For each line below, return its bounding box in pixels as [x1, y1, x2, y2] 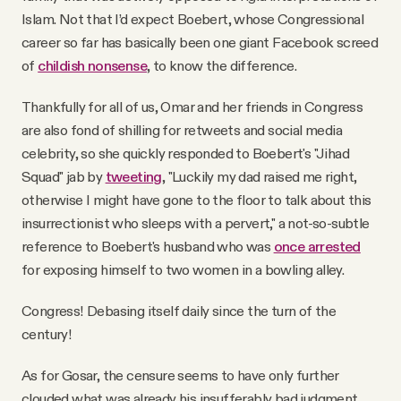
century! [21, 325, 73, 344]
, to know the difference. [147, 56, 297, 75]
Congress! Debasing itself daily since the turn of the [21, 302, 337, 320]
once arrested [273, 237, 361, 256]
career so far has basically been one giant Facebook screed [21, 33, 379, 52]
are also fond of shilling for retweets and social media [21, 121, 342, 140]
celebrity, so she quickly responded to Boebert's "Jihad [21, 144, 349, 163]
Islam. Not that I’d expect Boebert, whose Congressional [21, 10, 363, 29]
